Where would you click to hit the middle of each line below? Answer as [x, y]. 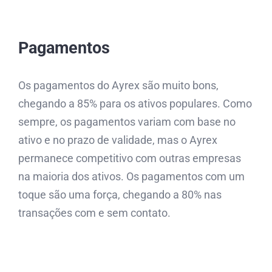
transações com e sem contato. [94, 212]
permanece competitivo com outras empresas [130, 158]
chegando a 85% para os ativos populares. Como [135, 103]
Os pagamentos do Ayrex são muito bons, [118, 85]
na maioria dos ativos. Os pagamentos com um [131, 176]
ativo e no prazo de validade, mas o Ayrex [118, 140]
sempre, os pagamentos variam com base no [127, 121]
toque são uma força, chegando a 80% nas [120, 194]
